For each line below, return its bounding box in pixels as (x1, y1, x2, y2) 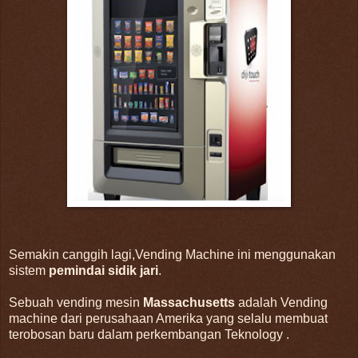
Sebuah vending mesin (9, 295, 143, 309)
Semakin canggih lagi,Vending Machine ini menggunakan (9, 247, 336, 261)
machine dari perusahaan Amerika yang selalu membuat (9, 311, 328, 325)
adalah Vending (238, 295, 328, 309)
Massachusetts (143, 295, 238, 309)
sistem (9, 263, 49, 277)
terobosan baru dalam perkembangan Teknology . (9, 327, 289, 341)
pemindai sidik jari (49, 263, 158, 277)
